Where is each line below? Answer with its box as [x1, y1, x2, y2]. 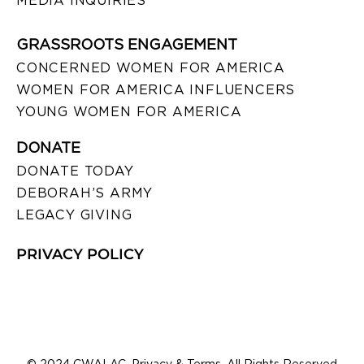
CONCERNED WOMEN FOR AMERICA [16, 59, 285, 76]
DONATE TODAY [16, 162, 134, 179]
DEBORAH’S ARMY [16, 184, 154, 201]
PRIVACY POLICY [16, 245, 144, 263]
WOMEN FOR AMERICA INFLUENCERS [16, 81, 296, 97]
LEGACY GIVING [16, 206, 132, 223]
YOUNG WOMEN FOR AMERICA [16, 103, 242, 119]
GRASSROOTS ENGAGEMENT [16, 35, 237, 53]
